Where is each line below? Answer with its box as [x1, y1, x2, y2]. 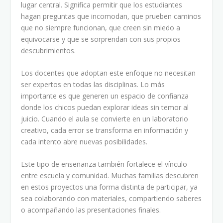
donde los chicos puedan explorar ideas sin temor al [21, 103, 189, 112]
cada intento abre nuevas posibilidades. [21, 137, 148, 147]
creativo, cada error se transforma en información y [21, 125, 189, 135]
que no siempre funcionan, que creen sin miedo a [21, 22, 181, 32]
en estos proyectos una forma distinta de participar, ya [21, 182, 198, 192]
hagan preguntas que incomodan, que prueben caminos [21, 11, 202, 21]
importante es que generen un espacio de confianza [21, 91, 189, 101]
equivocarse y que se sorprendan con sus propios [21, 34, 181, 44]
